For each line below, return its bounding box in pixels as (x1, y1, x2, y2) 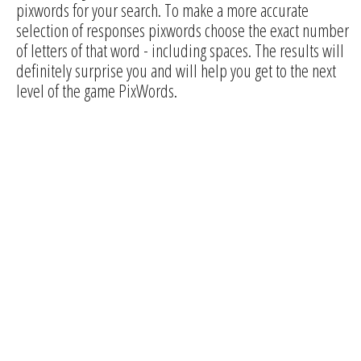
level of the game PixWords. (16, 77, 177, 102)
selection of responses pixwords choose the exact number (16, 17, 349, 42)
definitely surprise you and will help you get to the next (16, 57, 336, 82)
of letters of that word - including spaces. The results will (16, 37, 344, 62)
